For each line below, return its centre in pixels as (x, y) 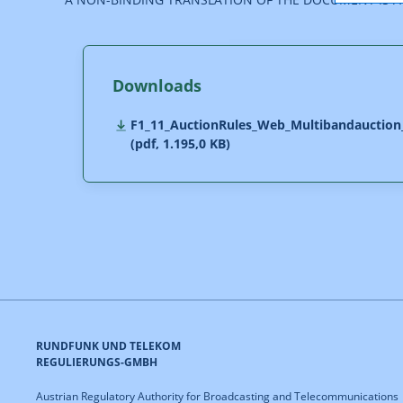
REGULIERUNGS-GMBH (97, 362)
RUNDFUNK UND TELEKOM (108, 346)
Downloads (157, 85)
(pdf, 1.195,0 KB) (180, 143)
